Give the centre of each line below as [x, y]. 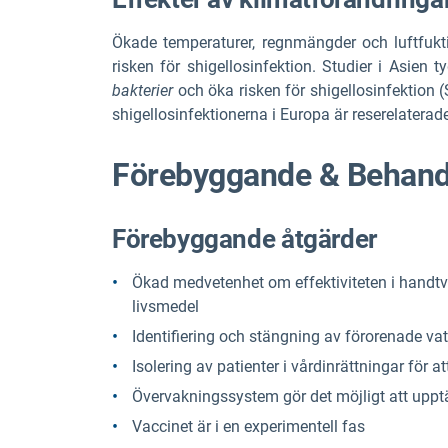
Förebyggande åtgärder [244, 238]
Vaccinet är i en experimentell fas [248, 426]
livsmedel [165, 306]
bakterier [145, 91]
